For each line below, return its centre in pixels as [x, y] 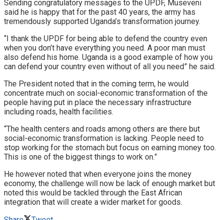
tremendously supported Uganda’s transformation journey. [102, 21]
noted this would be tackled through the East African [93, 192]
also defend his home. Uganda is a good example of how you [108, 57]
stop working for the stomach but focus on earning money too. [110, 147]
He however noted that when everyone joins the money [98, 174]
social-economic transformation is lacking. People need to [104, 138]
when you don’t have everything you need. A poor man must [105, 48]
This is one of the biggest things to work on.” [81, 157]
